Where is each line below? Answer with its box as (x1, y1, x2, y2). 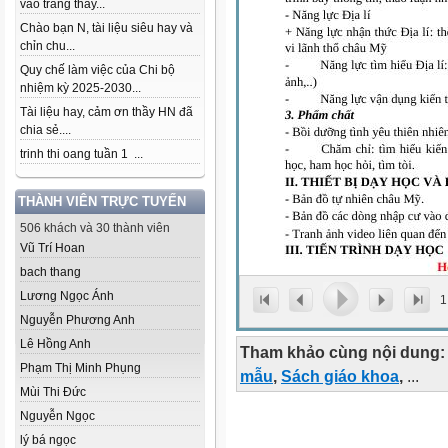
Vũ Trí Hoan (20, 241, 85, 255)
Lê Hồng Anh (20, 337, 91, 351)
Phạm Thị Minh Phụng (20, 361, 141, 375)
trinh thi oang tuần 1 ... (20, 147, 143, 161)
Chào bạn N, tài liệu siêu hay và (20, 21, 193, 35)
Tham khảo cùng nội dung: (240, 343, 445, 361)
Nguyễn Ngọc (20, 409, 95, 423)
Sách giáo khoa (281, 367, 399, 385)
